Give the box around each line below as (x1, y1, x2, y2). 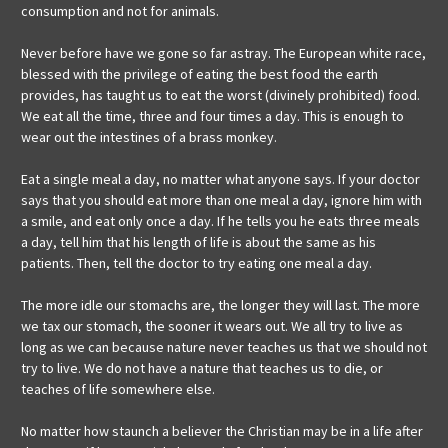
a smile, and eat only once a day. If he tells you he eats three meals (21, 212, 420, 231)
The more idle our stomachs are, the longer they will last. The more (21, 296, 420, 315)
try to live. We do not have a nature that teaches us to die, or (21, 359, 383, 378)
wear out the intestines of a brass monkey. (21, 128, 277, 147)
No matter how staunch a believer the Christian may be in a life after (21, 422, 423, 441)
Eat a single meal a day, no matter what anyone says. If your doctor (21, 170, 420, 189)
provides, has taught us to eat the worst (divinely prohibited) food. (21, 86, 420, 105)
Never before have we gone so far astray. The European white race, (21, 44, 426, 63)
